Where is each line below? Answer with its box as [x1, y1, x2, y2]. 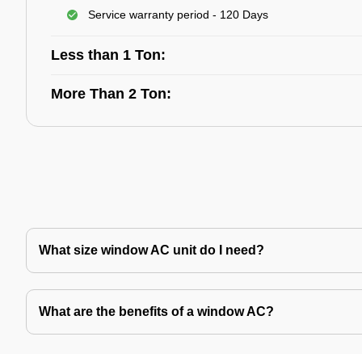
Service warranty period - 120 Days [88, 8, 268, 21]
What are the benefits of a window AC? [39, 305, 274, 318]
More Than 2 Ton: [51, 86, 171, 102]
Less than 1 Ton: [51, 47, 166, 63]
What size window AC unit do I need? [39, 243, 264, 257]
